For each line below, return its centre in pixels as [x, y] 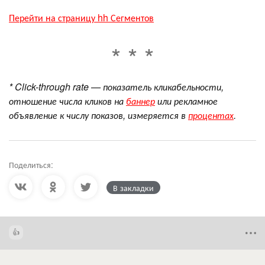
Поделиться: [31, 165]
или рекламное [186, 101]
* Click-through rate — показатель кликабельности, [116, 87]
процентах [211, 115]
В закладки [133, 188]
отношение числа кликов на [67, 101]
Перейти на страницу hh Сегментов [81, 18]
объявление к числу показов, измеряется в [98, 115]
